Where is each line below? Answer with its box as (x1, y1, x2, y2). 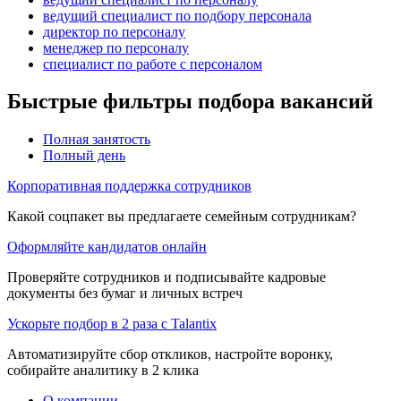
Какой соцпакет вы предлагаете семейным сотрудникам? (7, 209, 356, 225)
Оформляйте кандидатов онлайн (7, 239, 207, 255)
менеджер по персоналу (43, 39, 189, 55)
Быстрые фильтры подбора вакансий (7, 90, 373, 114)
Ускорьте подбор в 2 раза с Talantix (7, 316, 217, 332)
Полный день (43, 148, 125, 164)
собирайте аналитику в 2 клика (7, 363, 199, 379)
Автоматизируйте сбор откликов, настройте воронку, (7, 346, 333, 363)
